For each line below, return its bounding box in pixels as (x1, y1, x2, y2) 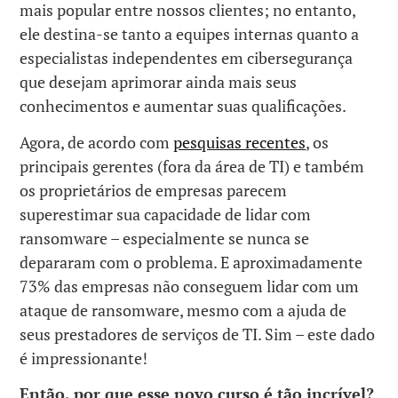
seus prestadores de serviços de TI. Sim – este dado (20, 322, 376, 345)
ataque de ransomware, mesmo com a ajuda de (20, 298, 347, 321)
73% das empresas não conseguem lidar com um (20, 275, 360, 297)
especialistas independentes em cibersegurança (20, 47, 354, 69)
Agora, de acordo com (20, 131, 174, 153)
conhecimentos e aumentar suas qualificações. (20, 95, 347, 117)
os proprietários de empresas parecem (20, 179, 288, 201)
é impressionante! (20, 346, 148, 369)
